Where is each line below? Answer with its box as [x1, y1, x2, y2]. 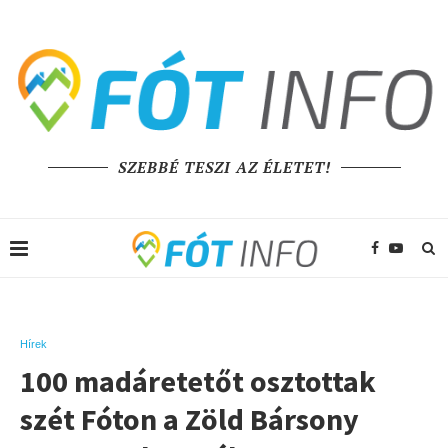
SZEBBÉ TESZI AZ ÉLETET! [117, 156, 331, 177]
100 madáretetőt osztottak [20, 361, 376, 400]
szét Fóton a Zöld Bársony [20, 399, 359, 438]
